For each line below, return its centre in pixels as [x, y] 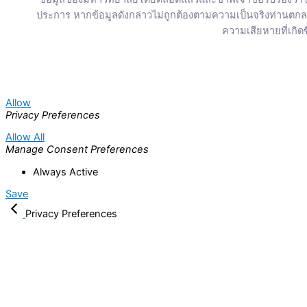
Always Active [65, 172]
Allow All [25, 137]
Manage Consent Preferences [77, 150]
